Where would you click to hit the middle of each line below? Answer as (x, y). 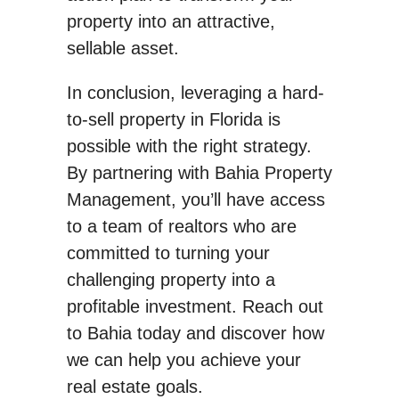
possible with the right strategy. (189, 146)
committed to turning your (168, 252)
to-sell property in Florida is (173, 119)
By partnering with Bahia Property (199, 172)
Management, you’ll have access (195, 199)
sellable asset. (122, 48)
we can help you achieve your (183, 359)
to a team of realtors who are (181, 226)
